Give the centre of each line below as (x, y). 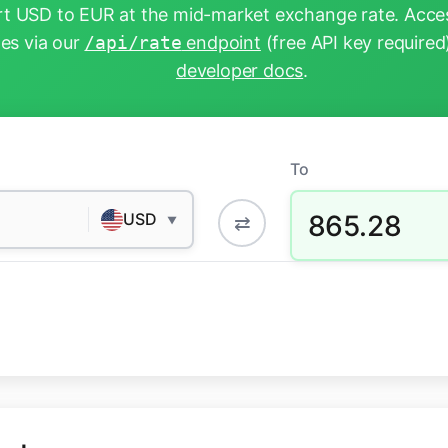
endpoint (221, 43)
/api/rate (133, 43)
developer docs (239, 71)
